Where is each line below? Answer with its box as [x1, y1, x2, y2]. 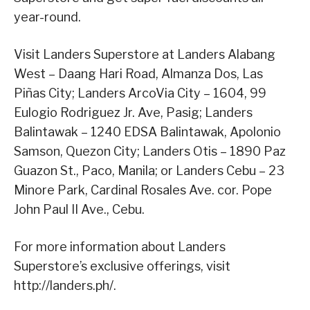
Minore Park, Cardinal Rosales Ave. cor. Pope [14, 182, 272, 197]
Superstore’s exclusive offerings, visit [14, 258, 230, 273]
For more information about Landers [14, 239, 226, 254]
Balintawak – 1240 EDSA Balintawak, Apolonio [14, 124, 281, 139]
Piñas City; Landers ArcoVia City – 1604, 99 [14, 85, 266, 100]
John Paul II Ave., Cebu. [14, 201, 145, 217]
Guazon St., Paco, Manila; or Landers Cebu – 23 [14, 163, 284, 178]
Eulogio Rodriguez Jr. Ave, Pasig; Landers [14, 104, 253, 120]
